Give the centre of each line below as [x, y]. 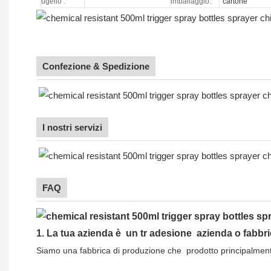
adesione [172, 233]
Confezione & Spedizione [96, 66]
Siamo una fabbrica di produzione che [110, 250]
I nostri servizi [72, 127]
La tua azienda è [85, 233]
